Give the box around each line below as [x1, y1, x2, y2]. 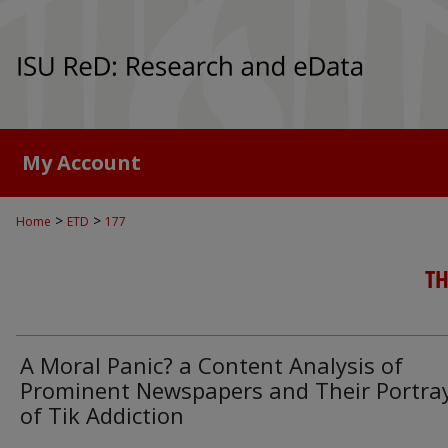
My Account [22, 149, 141, 176]
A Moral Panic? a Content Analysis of [20, 350, 403, 380]
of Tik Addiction [20, 400, 184, 430]
